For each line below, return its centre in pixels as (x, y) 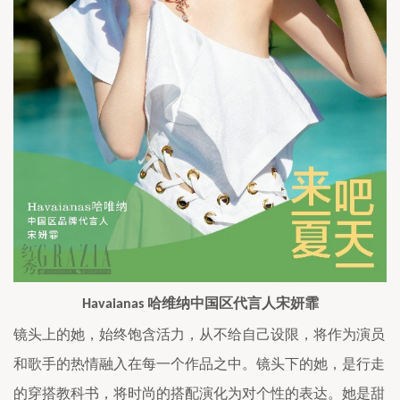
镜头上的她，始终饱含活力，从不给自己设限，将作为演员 (199, 335)
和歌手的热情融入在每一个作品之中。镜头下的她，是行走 (199, 364)
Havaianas (114, 305)
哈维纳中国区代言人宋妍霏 (233, 304)
